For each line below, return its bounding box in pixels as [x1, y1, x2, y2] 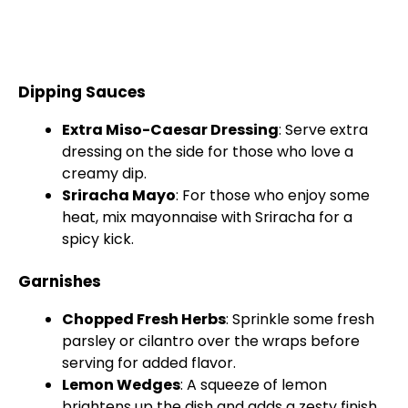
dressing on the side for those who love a [62, 141, 353, 163]
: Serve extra [279, 119, 368, 141]
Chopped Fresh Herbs [62, 309, 226, 331]
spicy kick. [62, 229, 134, 250]
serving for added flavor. [62, 352, 236, 374]
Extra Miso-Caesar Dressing [62, 119, 279, 141]
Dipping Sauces [18, 81, 146, 104]
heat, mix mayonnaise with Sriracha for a [62, 207, 352, 229]
